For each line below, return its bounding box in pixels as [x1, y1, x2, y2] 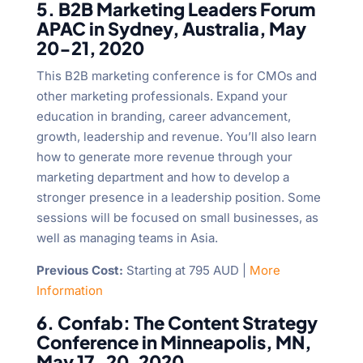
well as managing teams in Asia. [36, 230, 218, 246]
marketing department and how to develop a [36, 169, 289, 186]
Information [36, 283, 103, 299]
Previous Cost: [36, 263, 123, 279]
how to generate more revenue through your [36, 149, 293, 165]
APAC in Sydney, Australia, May [36, 17, 306, 41]
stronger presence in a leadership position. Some [36, 190, 321, 206]
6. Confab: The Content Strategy [36, 311, 318, 335]
